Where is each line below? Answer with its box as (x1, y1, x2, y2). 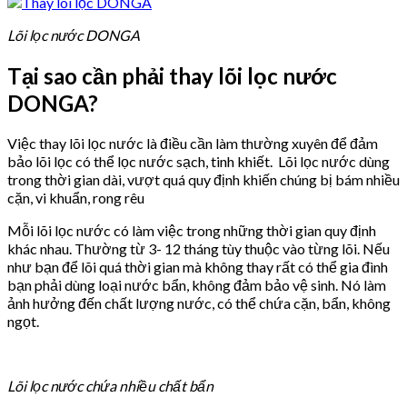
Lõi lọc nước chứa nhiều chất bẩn (7, 376, 213, 394)
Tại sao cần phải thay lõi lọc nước (7, 63, 337, 89)
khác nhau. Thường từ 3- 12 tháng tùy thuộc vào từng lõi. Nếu (7, 239, 390, 257)
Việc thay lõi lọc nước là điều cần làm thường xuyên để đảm (7, 134, 378, 152)
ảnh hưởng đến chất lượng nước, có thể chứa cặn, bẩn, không (7, 293, 391, 312)
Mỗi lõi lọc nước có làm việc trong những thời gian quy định (7, 221, 376, 239)
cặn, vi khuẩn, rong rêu (7, 188, 144, 206)
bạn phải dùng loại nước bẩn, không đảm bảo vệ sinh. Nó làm (7, 275, 386, 293)
